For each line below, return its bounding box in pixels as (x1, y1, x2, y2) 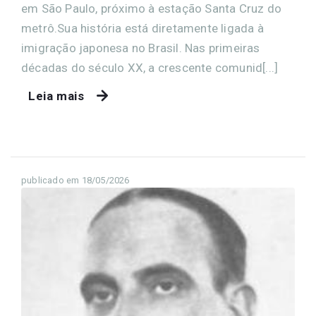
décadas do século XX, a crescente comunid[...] (21, 61, 279, 75)
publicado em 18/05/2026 (21, 175, 130, 186)
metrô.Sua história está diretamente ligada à (21, 21, 264, 36)
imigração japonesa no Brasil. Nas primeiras (21, 41, 260, 56)
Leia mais (28, 89, 85, 104)
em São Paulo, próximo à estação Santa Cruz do (21, 1, 282, 16)
